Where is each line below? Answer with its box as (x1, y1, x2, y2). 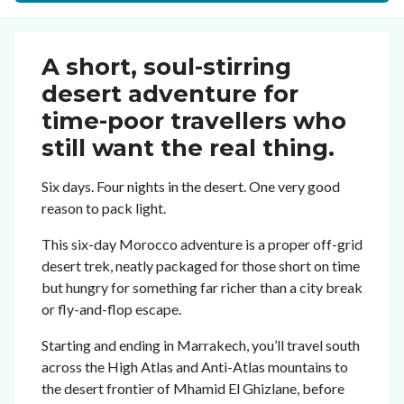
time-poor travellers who (41, 106, 346, 135)
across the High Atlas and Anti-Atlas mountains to (41, 358, 348, 375)
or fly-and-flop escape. (41, 300, 181, 317)
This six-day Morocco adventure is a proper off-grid (41, 235, 363, 252)
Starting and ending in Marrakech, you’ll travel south (41, 336, 360, 353)
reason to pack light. (41, 199, 166, 216)
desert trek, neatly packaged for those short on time (41, 257, 360, 274)
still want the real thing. (41, 133, 335, 162)
